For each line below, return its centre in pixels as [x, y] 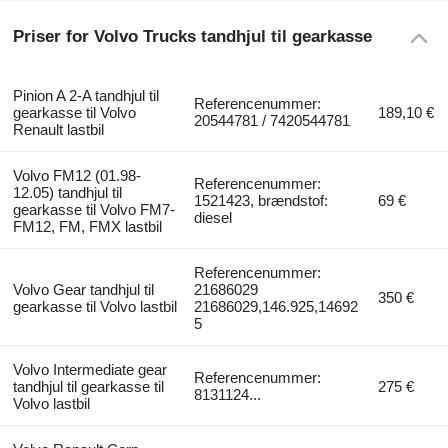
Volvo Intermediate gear [89, 370]
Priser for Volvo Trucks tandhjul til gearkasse [192, 36]
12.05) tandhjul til [67, 193]
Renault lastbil [58, 130]
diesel [213, 218]
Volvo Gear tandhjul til [83, 290]
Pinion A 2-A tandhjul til [85, 96]
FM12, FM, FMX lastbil [87, 227]
